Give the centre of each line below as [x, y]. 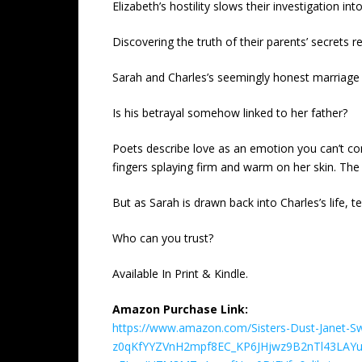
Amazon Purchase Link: [180, 309]
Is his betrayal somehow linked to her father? [230, 113]
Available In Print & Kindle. [180, 274]
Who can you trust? [163, 238]
